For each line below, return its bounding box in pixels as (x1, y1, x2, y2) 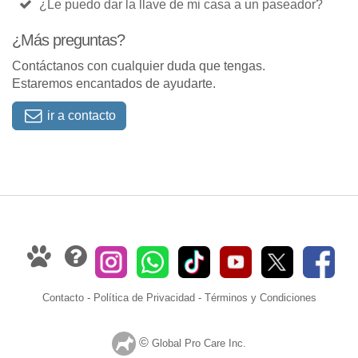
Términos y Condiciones (204, 291, 316, 304)
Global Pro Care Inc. (152, 337, 246, 349)
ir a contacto (44, 109, 117, 122)
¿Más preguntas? (12, 31, 125, 49)
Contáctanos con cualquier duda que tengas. (12, 59, 265, 73)
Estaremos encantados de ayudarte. (12, 77, 216, 90)
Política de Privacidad (93, 291, 195, 304)
